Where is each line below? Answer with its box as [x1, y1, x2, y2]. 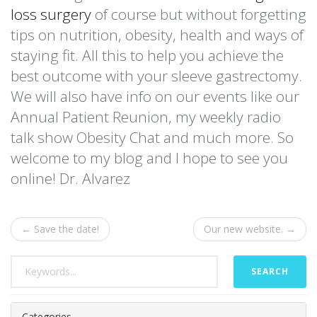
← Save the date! [21, 221, 99, 236]
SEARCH [251, 265, 289, 277]
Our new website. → [204, 221, 296, 236]
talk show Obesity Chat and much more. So [11, 127, 294, 147]
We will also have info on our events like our [11, 86, 299, 106]
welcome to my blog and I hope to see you [11, 147, 288, 168]
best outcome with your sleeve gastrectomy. [11, 65, 302, 86]
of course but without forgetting [91, 4, 306, 24]
